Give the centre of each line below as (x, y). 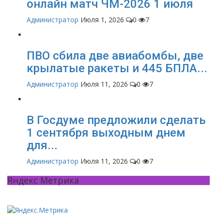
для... (42, 146)
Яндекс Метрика (43, 180)
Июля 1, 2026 (102, 20)
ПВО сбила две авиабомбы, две (115, 56)
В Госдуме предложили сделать (116, 120)
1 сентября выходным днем (106, 133)
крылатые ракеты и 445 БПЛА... (117, 69)
